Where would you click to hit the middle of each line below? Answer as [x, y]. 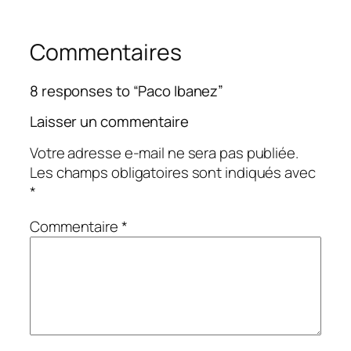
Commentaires [106, 52]
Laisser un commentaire [109, 121]
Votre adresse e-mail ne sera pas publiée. [164, 153]
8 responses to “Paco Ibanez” [127, 91]
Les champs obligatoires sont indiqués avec [173, 173]
